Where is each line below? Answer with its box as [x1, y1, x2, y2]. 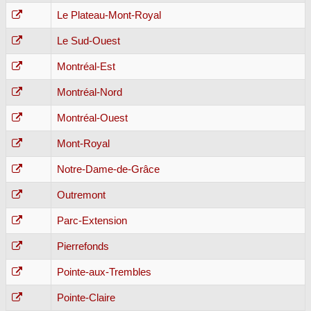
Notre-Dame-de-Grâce [57, 163, 160, 175]
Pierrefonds [57, 240, 109, 252]
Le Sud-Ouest [57, 35, 120, 47]
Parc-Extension [57, 215, 127, 226]
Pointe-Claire [57, 292, 115, 303]
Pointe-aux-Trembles [57, 266, 151, 278]
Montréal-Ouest [57, 112, 128, 124]
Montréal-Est [57, 60, 115, 72]
